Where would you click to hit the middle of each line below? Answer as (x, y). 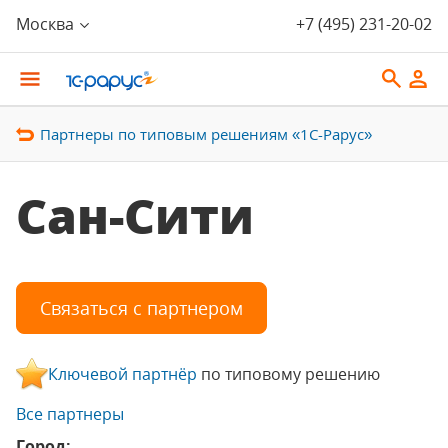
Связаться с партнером (141, 308)
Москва (45, 24)
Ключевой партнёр (122, 374)
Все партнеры (70, 414)
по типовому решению (288, 374)
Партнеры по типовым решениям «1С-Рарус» (206, 134)
